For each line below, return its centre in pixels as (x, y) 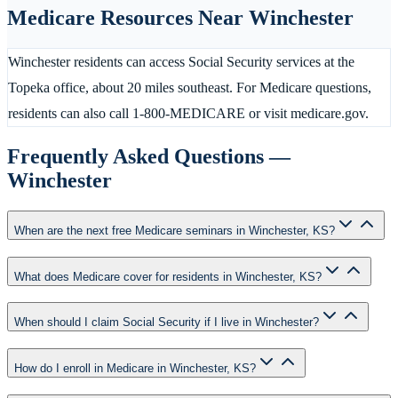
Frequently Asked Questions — (149, 157)
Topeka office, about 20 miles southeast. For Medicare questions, (190, 88)
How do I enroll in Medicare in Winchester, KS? (135, 369)
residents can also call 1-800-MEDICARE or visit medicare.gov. (188, 114)
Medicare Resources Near (128, 18)
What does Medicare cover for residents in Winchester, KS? (168, 276)
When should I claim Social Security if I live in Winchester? (167, 322)
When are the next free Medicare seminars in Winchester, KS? (175, 230)
